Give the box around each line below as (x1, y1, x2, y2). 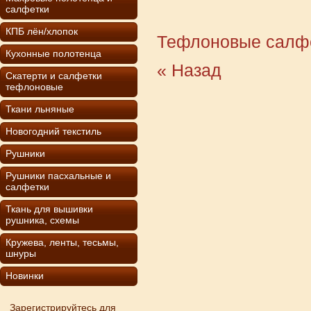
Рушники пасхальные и (6, 170, 111, 181)
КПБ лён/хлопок (6, 26, 78, 37)
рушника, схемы (6, 215, 79, 226)
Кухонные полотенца (6, 48, 101, 59)
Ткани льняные (6, 103, 74, 115)
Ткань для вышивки (6, 203, 93, 215)
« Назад (157, 61, 221, 80)
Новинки (6, 270, 44, 281)
